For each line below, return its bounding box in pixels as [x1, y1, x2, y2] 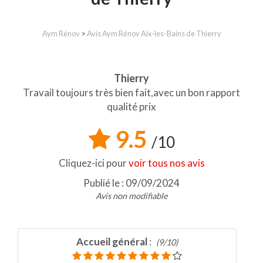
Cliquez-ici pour [58, 157, 129, 169]
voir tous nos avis [128, 157, 205, 169]
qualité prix [107, 100, 156, 113]
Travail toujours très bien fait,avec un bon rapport [23, 86, 240, 99]
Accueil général [76, 235, 147, 248]
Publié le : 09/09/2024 [83, 177, 180, 189]
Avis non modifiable [95, 191, 168, 201]
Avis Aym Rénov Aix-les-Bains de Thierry [86, 29, 221, 38]
